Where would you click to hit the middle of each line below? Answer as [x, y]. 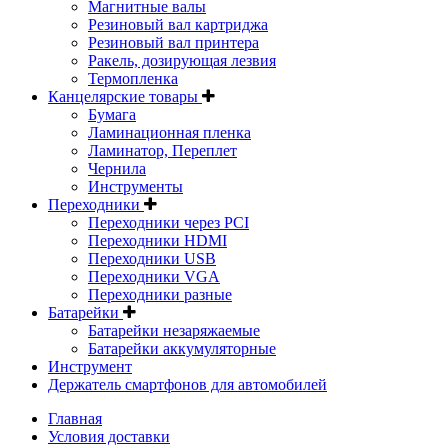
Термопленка [133, 78]
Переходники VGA [154, 276]
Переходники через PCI [168, 222]
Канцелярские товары [125, 96]
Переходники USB [152, 258]
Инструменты [135, 186]
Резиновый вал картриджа [178, 24]
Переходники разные [160, 294]
